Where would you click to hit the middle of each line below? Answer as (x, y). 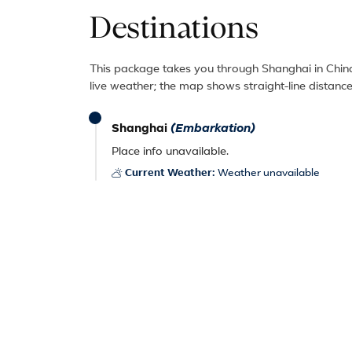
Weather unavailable (269, 174)
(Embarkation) (213, 129)
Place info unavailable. (170, 152)
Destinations (174, 29)
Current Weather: (170, 174)
